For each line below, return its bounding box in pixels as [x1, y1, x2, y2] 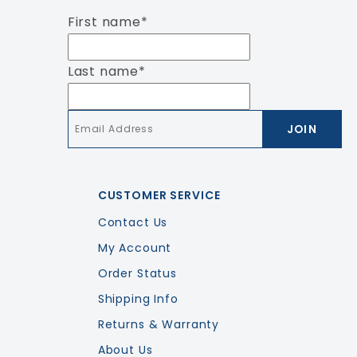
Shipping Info [97, 291, 178, 307]
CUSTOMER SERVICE [97, 187, 221, 203]
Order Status [97, 265, 178, 281]
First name [67, 13, 141, 31]
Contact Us [97, 214, 168, 230]
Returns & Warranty [97, 316, 220, 332]
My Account [97, 240, 172, 256]
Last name [67, 62, 139, 80]
